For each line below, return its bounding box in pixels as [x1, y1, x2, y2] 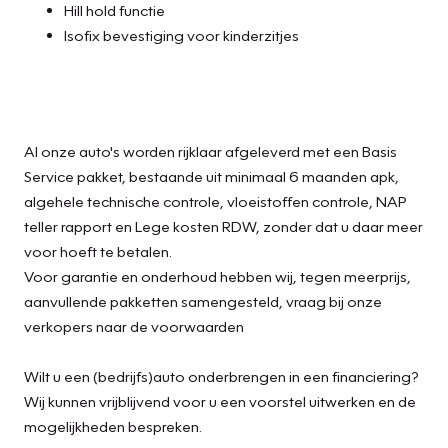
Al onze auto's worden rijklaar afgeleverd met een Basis [24, 141, 397, 160]
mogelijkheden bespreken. [24, 416, 202, 435]
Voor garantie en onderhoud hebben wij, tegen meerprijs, [24, 266, 411, 285]
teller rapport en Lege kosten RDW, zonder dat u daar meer [24, 216, 423, 235]
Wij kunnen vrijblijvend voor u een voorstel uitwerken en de [24, 391, 416, 410]
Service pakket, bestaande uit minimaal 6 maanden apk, [24, 166, 399, 185]
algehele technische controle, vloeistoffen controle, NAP [24, 191, 407, 210]
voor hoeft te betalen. [24, 241, 172, 260]
